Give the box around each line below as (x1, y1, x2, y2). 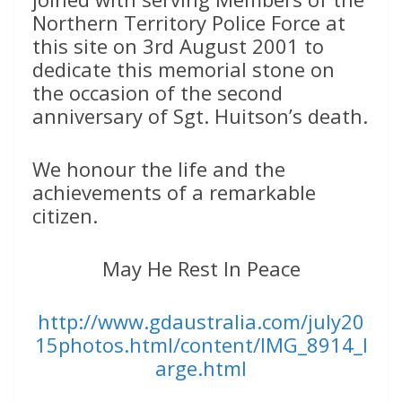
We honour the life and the (32, 154, 285, 182)
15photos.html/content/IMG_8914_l (34, 330, 368, 358)
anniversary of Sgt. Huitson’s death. (32, 101, 368, 129)
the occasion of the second (32, 78, 283, 106)
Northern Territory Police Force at (32, 8, 345, 36)
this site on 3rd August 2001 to (32, 31, 324, 59)
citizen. (32, 201, 98, 229)
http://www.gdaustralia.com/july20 (38, 307, 364, 335)
